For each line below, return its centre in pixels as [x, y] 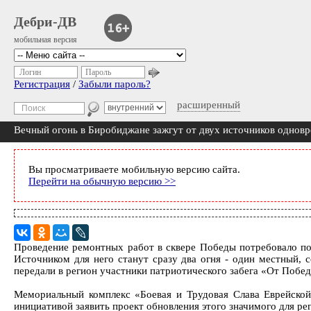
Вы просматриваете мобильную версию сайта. [134, 169]
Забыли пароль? [115, 84]
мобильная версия [45, 40]
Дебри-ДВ [45, 22]
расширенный [209, 105]
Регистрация [42, 84]
